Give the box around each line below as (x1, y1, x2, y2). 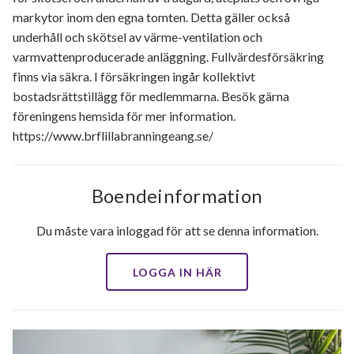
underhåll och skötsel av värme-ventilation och (13, 29, 262, 44)
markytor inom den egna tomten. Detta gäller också (13, 9, 290, 24)
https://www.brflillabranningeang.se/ (13, 128, 213, 143)
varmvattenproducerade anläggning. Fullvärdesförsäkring (13, 49, 324, 64)
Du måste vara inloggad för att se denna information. (36, 223, 318, 238)
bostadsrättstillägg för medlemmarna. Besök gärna (13, 88, 289, 104)
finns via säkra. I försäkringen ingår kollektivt (13, 69, 255, 84)
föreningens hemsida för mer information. (13, 108, 235, 123)
